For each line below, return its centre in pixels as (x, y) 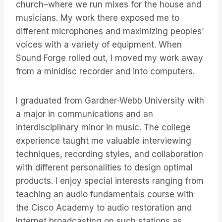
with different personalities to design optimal (104, 168)
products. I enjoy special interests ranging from (110, 181)
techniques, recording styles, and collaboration (110, 154)
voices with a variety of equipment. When (99, 45)
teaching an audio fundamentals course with (105, 194)
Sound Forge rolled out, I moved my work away (110, 58)
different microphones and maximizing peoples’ (110, 31)
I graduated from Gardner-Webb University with (110, 101)
